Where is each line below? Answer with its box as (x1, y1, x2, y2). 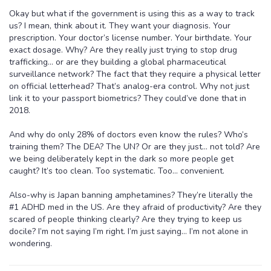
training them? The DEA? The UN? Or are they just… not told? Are (9, 140, 260, 152)
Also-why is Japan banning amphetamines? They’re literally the (9, 189, 253, 201)
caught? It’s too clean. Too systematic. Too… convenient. (9, 165, 224, 177)
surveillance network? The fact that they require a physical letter (9, 68, 261, 80)
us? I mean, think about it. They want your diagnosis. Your (9, 19, 230, 31)
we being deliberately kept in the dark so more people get (9, 152, 233, 165)
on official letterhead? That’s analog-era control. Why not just (9, 80, 249, 92)
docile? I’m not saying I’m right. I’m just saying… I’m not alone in (9, 225, 248, 237)
